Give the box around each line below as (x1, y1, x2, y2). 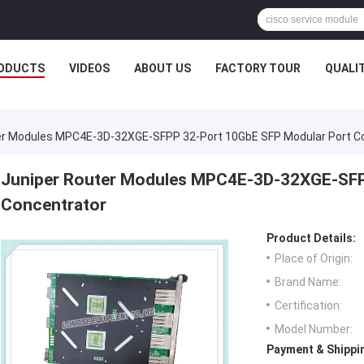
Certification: (275, 299, 342, 313)
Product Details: (266, 232, 356, 245)
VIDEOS (69, 62, 110, 75)
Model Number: (275, 323, 353, 336)
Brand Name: (275, 275, 341, 289)
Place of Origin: (275, 252, 353, 266)
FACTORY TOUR (215, 62, 301, 75)
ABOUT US (134, 62, 191, 75)
